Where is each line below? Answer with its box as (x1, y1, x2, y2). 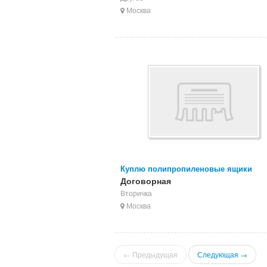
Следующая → (197, 249, 247, 259)
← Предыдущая (123, 249, 178, 259)
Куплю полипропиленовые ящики (120, 163, 252, 174)
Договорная (120, 175, 171, 187)
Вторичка (120, 188, 152, 198)
